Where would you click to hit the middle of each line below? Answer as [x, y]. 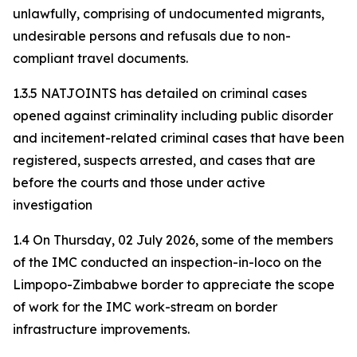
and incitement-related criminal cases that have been [178, 138]
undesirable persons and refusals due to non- [152, 36]
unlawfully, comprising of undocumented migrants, [169, 14]
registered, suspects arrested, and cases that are [164, 160]
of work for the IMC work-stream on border [145, 307]
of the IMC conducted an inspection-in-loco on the [167, 262]
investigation [53, 205]
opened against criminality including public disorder [173, 116]
